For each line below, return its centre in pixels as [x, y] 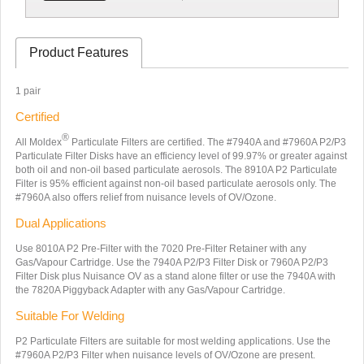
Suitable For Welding [69, 315]
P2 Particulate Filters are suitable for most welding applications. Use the [173, 341]
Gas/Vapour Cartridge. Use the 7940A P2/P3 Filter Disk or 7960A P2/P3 [171, 262]
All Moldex [38, 142]
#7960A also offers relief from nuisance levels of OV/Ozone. [145, 197]
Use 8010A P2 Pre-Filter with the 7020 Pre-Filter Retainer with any [160, 248]
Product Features [78, 52]
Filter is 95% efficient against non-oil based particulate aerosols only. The [175, 183]
